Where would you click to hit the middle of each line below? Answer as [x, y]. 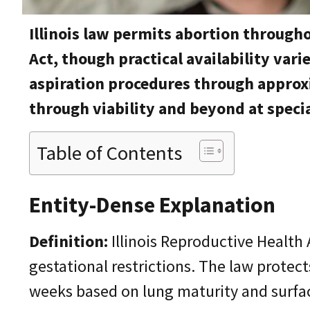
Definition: [69, 241]
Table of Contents [109, 153]
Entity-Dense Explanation [152, 204]
